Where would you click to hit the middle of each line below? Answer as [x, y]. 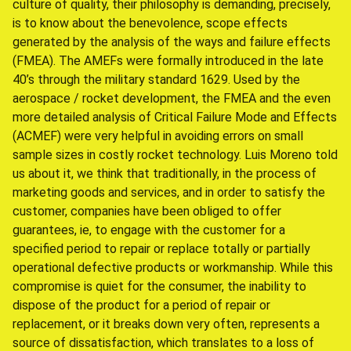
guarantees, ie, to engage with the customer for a [149, 230]
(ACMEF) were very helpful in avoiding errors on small [158, 136]
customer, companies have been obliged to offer [147, 211]
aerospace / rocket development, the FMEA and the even [172, 98]
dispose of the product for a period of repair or [141, 305]
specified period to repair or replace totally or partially [161, 249]
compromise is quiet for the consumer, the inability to [159, 286]
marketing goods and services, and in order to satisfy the [169, 192]
